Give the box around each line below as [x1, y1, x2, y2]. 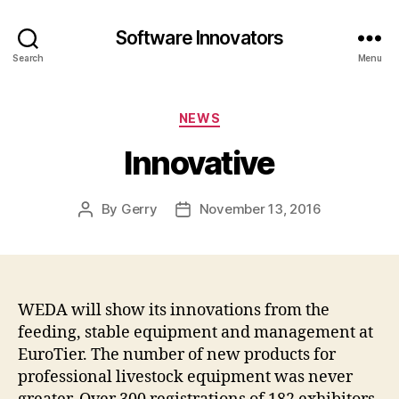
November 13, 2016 [199, 199, 322, 217]
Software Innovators [115, 26, 284, 49]
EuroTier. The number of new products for [18, 344, 336, 365]
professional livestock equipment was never [18, 366, 353, 387]
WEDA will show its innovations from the [18, 299, 330, 321]
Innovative [124, 142, 275, 183]
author [84, 220, 126, 238]
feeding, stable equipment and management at [18, 322, 373, 343]
